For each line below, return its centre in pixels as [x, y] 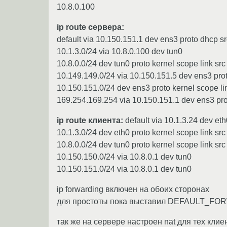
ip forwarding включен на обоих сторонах [133, 189]
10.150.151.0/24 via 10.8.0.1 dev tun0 [124, 169]
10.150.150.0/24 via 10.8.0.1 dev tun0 [124, 157]
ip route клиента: [90, 120]
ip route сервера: [90, 27]
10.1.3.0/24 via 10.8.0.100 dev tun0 [120, 51]
